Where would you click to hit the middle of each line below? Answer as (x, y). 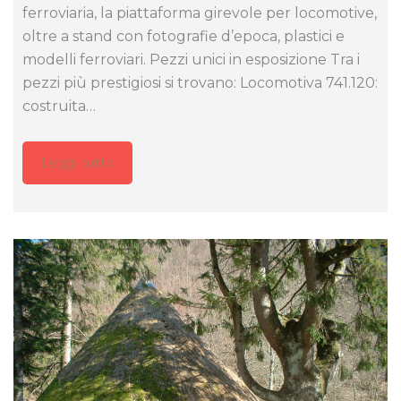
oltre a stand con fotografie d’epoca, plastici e (183, 36)
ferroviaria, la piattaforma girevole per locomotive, (200, 13)
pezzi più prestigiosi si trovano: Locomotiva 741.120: (200, 82)
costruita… (59, 106)
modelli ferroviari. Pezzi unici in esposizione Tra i (191, 59)
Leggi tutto (77, 162)
